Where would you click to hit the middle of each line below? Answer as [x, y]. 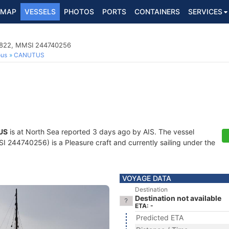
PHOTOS [79, 12]
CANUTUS [29, 55]
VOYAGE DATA [147, 178]
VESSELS [40, 12]
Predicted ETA [160, 217]
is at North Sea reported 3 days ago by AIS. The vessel [101, 132]
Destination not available [178, 198]
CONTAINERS [157, 12]
